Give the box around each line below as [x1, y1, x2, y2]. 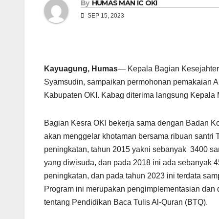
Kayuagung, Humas [44, 65, 118, 73]
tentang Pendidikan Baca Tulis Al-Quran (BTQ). [44, 198, 208, 207]
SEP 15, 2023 [86, 12, 124, 20]
